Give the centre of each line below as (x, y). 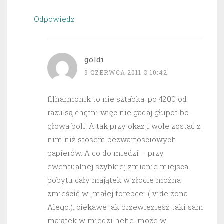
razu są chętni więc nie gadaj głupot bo (118, 112)
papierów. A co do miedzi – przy (106, 153)
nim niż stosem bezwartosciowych (112, 139)
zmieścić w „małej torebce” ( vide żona (118, 193)
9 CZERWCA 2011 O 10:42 (126, 72)
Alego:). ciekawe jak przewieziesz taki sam (125, 207)
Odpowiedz (54, 19)
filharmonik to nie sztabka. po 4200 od (117, 99)
